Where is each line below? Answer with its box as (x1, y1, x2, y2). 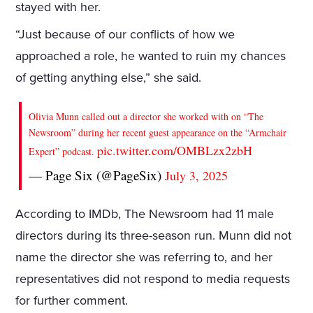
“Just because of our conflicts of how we (15, 27, 235, 43)
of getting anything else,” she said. (15, 70, 202, 86)
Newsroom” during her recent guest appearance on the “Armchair (29, 126, 287, 140)
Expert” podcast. (29, 145, 98, 159)
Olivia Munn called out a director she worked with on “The (29, 110, 264, 124)
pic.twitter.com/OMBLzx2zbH (97, 142, 253, 159)
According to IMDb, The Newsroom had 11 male (15, 206, 275, 222)
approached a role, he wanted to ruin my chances (15, 48, 286, 64)
